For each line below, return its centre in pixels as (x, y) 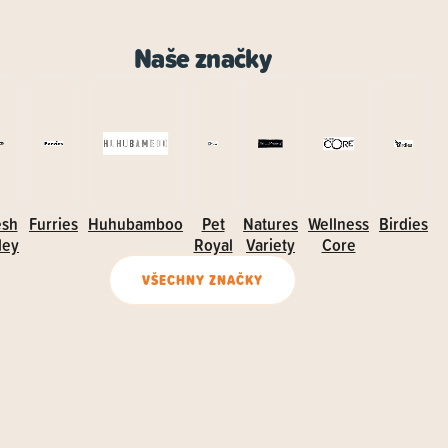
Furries (53, 223)
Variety (270, 244)
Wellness (338, 223)
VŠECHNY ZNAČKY (202, 279)
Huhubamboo (135, 223)
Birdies (403, 223)
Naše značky (202, 57)
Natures (270, 223)
